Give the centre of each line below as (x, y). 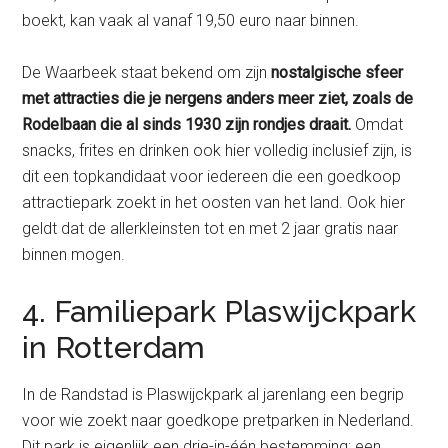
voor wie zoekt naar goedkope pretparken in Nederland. (218, 421)
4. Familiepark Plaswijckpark (219, 312)
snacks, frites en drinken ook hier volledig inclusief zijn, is (217, 151)
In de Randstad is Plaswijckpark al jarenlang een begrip (213, 395)
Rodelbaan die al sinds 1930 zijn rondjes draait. (187, 125)
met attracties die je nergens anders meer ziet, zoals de (218, 99)
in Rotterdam (114, 348)
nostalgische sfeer (337, 73)
